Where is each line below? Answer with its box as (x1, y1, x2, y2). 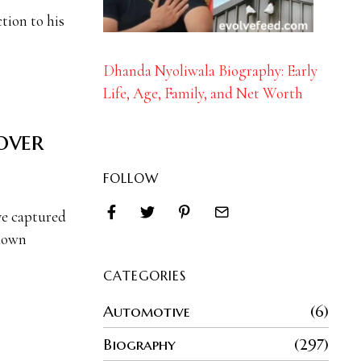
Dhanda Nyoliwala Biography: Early (102, 61, 317, 81)
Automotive (102, 301, 190, 322)
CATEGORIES (102, 268, 186, 284)
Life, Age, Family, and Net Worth (102, 84, 303, 103)
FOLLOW (102, 170, 159, 187)
